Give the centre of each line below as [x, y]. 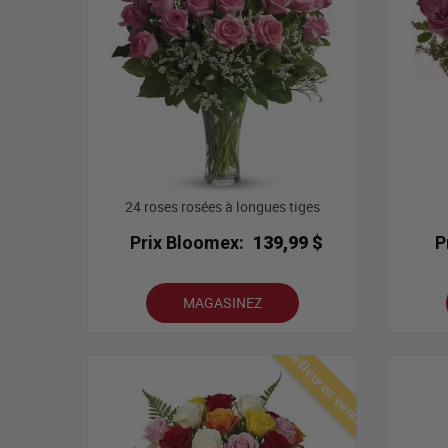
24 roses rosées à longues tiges [222, 207]
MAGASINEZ [222, 303]
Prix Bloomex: [187, 243]
